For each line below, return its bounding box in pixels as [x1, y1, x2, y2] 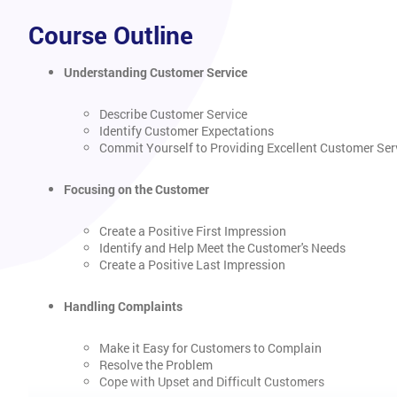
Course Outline [28, 18, 193, 51]
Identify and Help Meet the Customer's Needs [99, 238, 346, 256]
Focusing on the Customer [64, 180, 209, 198]
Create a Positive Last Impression [99, 255, 285, 273]
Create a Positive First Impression [99, 222, 289, 239]
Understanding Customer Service [64, 63, 247, 81]
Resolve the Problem [99, 355, 213, 373]
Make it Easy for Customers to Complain [99, 339, 322, 356]
